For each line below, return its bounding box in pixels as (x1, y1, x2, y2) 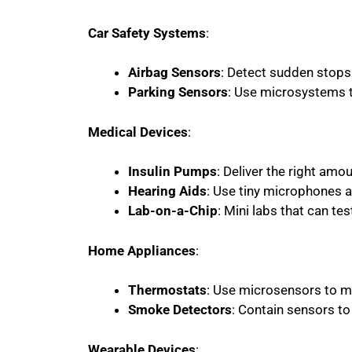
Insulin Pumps (128, 163, 217, 179)
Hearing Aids (128, 183, 207, 199)
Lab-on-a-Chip (128, 203, 218, 218)
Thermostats (128, 282, 207, 298)
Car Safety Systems (88, 24, 206, 41)
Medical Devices (88, 123, 188, 140)
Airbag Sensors (128, 64, 221, 80)
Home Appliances (88, 242, 196, 258)
